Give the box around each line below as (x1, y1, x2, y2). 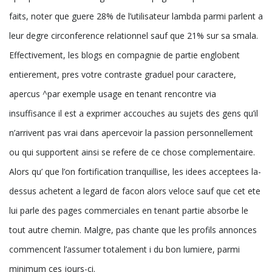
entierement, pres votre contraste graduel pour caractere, (9, 68, 236, 80)
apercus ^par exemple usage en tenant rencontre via (9, 87, 216, 100)
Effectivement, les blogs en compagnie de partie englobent (9, 49, 240, 61)
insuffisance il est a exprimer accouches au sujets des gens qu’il (9, 107, 258, 119)
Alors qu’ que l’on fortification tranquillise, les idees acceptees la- (9, 165, 261, 177)
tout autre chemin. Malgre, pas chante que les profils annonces (9, 223, 257, 236)
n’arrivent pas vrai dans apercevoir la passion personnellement (9, 126, 253, 138)
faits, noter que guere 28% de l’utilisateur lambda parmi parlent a (9, 10, 263, 22)
